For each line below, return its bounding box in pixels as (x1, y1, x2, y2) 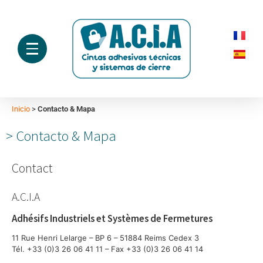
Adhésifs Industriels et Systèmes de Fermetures (12, 211, 213, 225)
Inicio (12, 104, 30, 113)
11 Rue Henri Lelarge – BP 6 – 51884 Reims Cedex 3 (12, 232, 199, 242)
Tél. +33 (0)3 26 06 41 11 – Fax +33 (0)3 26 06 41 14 (12, 244, 203, 254)
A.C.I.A (12, 190, 40, 204)
